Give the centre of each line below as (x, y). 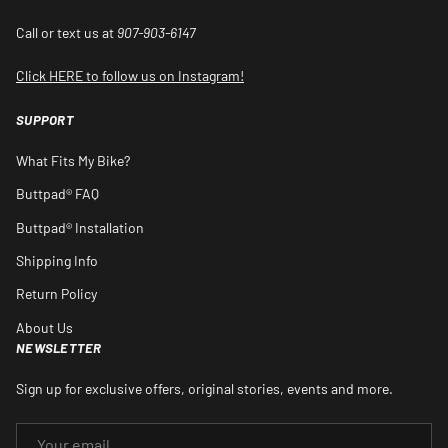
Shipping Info (57, 261)
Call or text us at (66, 32)
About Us (44, 327)
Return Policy (56, 294)
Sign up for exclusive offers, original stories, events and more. (204, 388)
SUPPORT (45, 120)
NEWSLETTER (59, 347)
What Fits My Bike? (73, 161)
